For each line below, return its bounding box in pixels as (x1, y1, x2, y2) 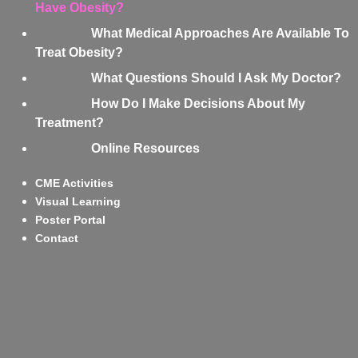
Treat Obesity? (34, 46, 123, 60)
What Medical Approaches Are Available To (90, 26, 349, 41)
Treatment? (34, 116, 104, 130)
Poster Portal (34, 213, 105, 227)
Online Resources (90, 141, 200, 156)
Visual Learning (34, 195, 121, 209)
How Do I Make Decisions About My (90, 97, 305, 111)
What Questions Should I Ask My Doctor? (90, 71, 341, 86)
